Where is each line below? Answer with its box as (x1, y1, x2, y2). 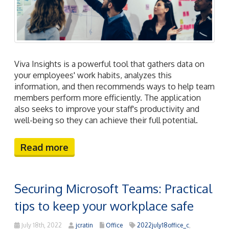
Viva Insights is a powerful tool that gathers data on (14, 59, 204, 70)
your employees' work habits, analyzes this (14, 70, 172, 81)
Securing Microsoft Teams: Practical (14, 180, 212, 197)
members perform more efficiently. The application (14, 93, 201, 103)
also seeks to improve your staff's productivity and (14, 104, 199, 114)
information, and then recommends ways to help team (14, 81, 215, 92)
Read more (20, 142, 68, 153)
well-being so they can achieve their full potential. (14, 115, 198, 126)
